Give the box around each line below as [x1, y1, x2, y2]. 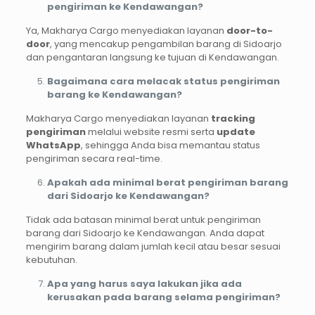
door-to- [226, 23, 273, 37]
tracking [210, 111, 255, 125]
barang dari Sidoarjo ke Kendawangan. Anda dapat [25, 226, 264, 240]
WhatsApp [25, 138, 81, 152]
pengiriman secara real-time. [25, 151, 162, 165]
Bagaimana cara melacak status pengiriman [46, 74, 280, 88]
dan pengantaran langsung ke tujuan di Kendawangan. [25, 50, 279, 64]
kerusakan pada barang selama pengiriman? [46, 290, 281, 304]
